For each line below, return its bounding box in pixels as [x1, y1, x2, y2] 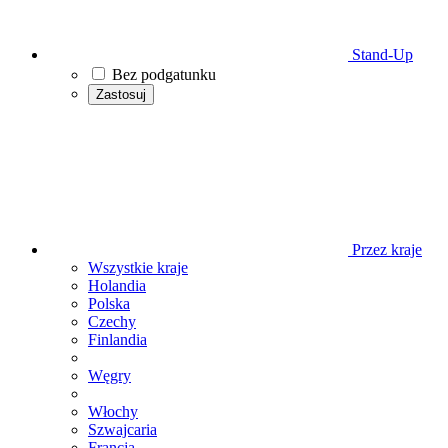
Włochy [88, 403, 138, 420]
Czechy [88, 313, 136, 330]
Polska [88, 295, 130, 312]
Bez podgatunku [112, 66, 216, 83]
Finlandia [88, 331, 147, 348]
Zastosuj [96, 87, 146, 102]
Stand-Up [348, 46, 413, 63]
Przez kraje [348, 241, 422, 258]
